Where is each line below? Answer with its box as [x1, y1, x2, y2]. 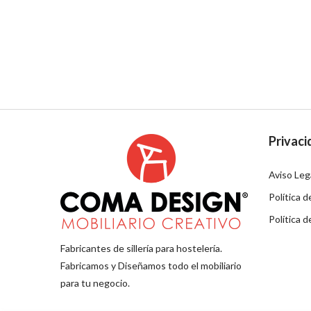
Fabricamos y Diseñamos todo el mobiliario [60, 259, 242, 271]
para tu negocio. [60, 276, 130, 289]
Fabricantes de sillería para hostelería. [60, 242, 222, 254]
